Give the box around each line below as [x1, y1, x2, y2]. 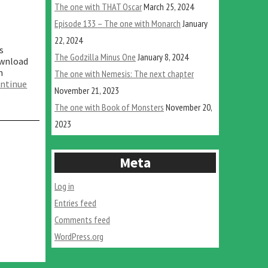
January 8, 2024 [138, 50, 188, 63]
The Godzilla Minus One [54, 50, 136, 63]
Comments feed [54, 213, 110, 226]
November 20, [166, 100, 212, 113]
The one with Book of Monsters [54, 100, 164, 113]
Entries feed [54, 196, 96, 209]
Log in [54, 179, 74, 192]
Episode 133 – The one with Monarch [54, 17, 181, 29]
